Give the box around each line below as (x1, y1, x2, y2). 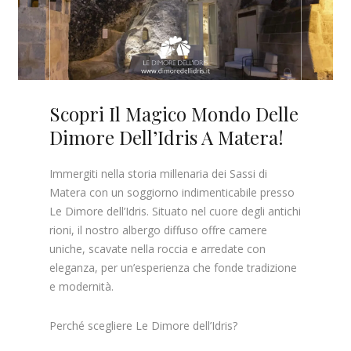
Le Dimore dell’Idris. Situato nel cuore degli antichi (49, 203, 302, 219)
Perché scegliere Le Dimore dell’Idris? (49, 317, 238, 333)
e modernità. (49, 278, 114, 294)
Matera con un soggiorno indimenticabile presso (49, 184, 295, 200)
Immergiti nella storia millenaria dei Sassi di (49, 165, 268, 181)
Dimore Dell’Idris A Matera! (49, 125, 284, 150)
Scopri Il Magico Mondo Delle (49, 101, 299, 127)
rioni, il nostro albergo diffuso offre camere (49, 222, 268, 237)
